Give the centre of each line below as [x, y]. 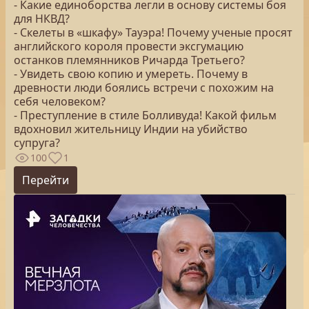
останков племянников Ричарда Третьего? [129, 60]
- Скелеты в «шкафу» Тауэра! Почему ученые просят [153, 32]
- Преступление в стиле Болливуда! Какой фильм [145, 115]
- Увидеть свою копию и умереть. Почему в [131, 74]
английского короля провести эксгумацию [129, 46]
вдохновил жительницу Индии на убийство [131, 129]
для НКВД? [42, 19]
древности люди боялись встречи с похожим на [144, 88]
